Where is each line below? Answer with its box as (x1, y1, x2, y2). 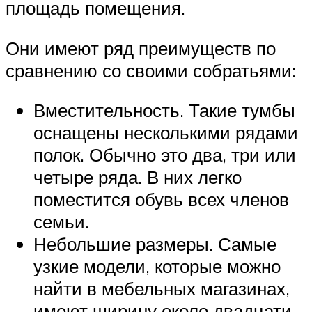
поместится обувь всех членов (33, 188, 289, 211)
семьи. (33, 210, 89, 233)
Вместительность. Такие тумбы (33, 99, 295, 122)
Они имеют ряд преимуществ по (6, 36, 276, 59)
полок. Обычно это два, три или (33, 143, 296, 166)
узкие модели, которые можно (33, 255, 281, 278)
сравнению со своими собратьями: (6, 58, 296, 81)
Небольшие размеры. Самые (33, 233, 276, 256)
